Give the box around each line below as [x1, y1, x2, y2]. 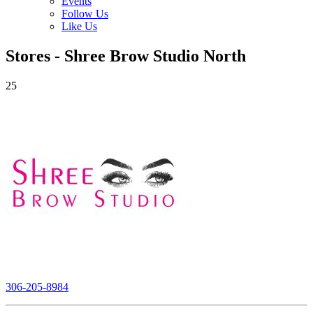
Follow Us [61, 8, 108, 20]
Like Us [61, 20, 97, 32]
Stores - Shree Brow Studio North [6, 46, 246, 65]
